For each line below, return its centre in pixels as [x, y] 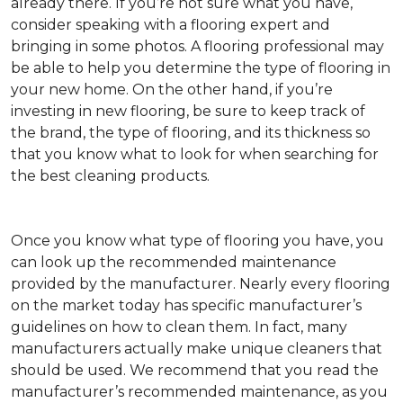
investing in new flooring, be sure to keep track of [188, 112]
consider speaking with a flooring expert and [170, 25]
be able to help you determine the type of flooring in [201, 68]
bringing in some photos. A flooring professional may [197, 47]
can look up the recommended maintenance [174, 263]
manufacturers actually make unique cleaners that [197, 349]
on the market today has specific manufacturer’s [186, 306]
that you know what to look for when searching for [195, 155]
